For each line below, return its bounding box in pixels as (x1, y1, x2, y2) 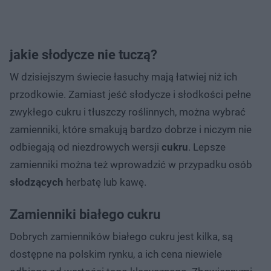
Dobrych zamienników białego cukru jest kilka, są (10, 230, 233, 243)
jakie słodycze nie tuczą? (10, 47, 157, 62)
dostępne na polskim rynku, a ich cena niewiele (10, 247, 222, 260)
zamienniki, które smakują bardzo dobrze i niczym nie (10, 123, 252, 135)
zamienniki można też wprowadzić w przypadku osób (10, 158, 252, 171)
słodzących (10, 175, 64, 188)
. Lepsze (188, 140, 226, 153)
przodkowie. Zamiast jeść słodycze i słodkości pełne (10, 88, 251, 100)
